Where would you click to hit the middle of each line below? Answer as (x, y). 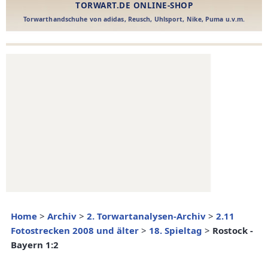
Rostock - (233, 231)
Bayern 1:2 (35, 245)
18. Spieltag (176, 231)
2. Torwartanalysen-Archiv (146, 216)
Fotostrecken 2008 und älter (75, 231)
